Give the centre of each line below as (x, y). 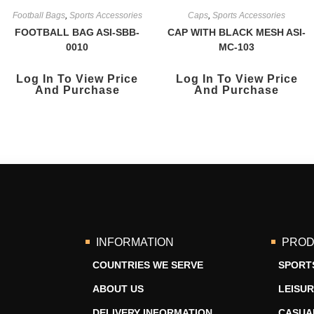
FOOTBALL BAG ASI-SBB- (77, 32)
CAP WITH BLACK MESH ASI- (237, 32)
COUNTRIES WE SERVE (148, 265)
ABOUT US (118, 289)
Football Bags (39, 15)
